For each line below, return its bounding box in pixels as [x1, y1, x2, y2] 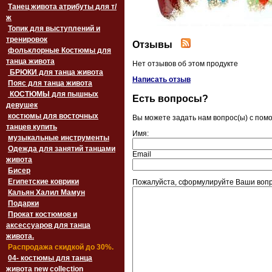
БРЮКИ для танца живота [8, 68, 103, 76]
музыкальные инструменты [8, 134, 109, 142]
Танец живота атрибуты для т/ [8, 2, 117, 11]
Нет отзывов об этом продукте [132, 59, 238, 69]
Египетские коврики [8, 177, 79, 186]
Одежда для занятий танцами [8, 144, 115, 153]
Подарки [8, 199, 39, 208]
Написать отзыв [132, 75, 191, 84]
